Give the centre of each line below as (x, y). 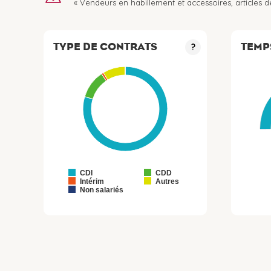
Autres (167, 181)
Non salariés (102, 190)
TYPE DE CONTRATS (105, 47)
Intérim (92, 181)
